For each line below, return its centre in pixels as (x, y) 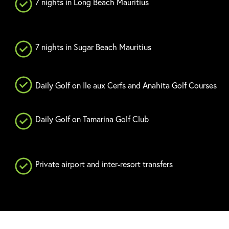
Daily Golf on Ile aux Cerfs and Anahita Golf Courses (126, 85)
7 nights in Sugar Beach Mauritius (94, 47)
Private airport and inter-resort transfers (104, 164)
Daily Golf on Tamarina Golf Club (92, 119)
